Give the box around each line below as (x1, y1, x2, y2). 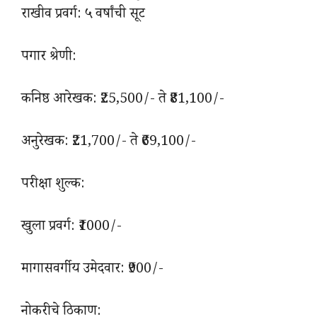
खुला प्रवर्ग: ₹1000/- (21, 217, 122, 240)
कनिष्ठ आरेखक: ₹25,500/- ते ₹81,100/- (21, 89, 224, 113)
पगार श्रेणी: (21, 47, 76, 70)
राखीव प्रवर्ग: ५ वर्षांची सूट (21, 4, 145, 28)
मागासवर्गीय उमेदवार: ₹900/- (21, 259, 163, 282)
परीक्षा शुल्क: (21, 174, 85, 197)
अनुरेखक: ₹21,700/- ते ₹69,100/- (21, 132, 196, 155)
